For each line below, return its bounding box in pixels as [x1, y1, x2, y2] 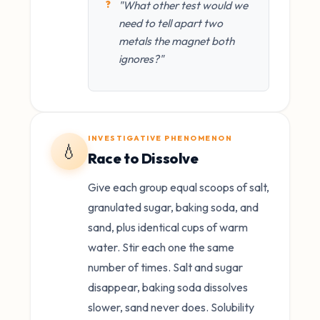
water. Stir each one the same [88, 240, 234, 255]
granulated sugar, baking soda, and [88, 200, 259, 215]
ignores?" [119, 51, 164, 66]
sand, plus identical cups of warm [88, 220, 248, 235]
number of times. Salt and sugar [88, 260, 243, 275]
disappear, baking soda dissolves [88, 280, 248, 295]
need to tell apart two [119, 16, 223, 31]
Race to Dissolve [88, 149, 199, 168]
